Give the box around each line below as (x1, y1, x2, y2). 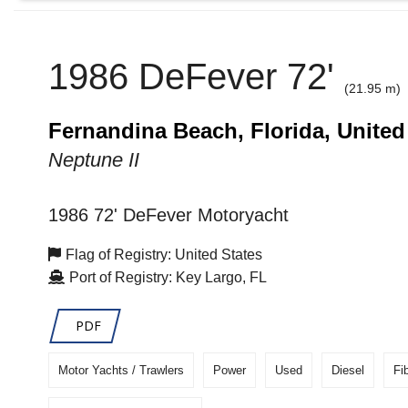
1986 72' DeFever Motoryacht (47, 205, 289, 226)
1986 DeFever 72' (47, 56, 344, 97)
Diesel (331, 363, 364, 378)
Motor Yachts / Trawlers (57, 363, 184, 378)
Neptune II (47, 148, 139, 172)
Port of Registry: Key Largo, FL (68, 270, 267, 286)
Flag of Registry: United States (65, 247, 262, 263)
